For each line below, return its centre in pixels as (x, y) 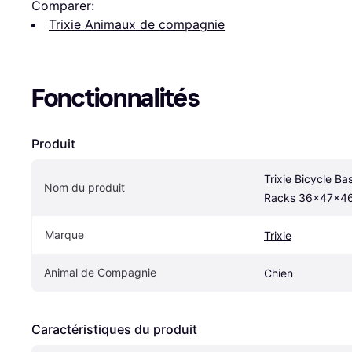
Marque (64, 235)
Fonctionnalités (115, 99)
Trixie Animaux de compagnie (137, 25)
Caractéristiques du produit (114, 330)
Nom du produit (84, 188)
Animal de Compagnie (100, 273)
